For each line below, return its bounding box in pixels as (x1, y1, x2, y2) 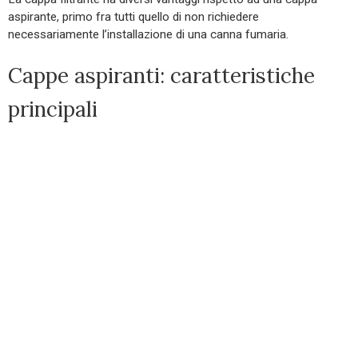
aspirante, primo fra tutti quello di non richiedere (8, 9, 259, 24)
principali (8, 95, 97, 122)
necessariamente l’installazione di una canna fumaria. (8, 26, 288, 42)
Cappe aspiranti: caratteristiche (8, 62, 315, 89)
